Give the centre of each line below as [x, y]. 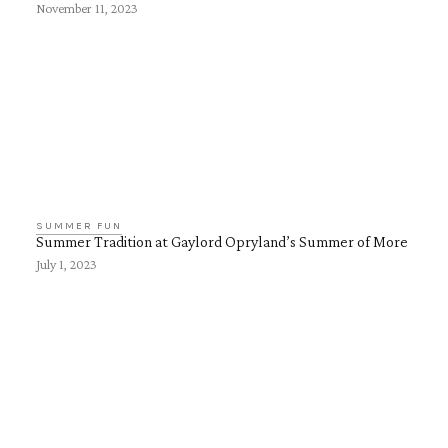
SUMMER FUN [79, 226]
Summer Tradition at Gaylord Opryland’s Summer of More [222, 241]
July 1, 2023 [66, 264]
